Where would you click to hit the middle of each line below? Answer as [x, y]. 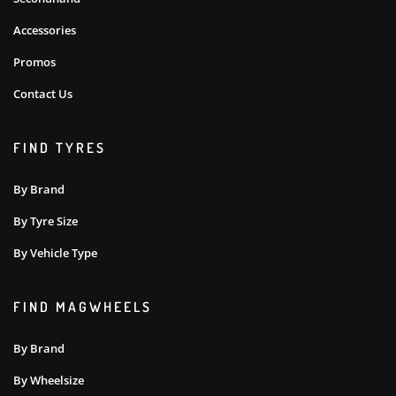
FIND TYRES [60, 147]
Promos [34, 61]
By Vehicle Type [55, 253]
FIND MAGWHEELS [83, 306]
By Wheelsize [49, 381]
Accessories [45, 30]
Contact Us [43, 93]
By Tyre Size [46, 221]
